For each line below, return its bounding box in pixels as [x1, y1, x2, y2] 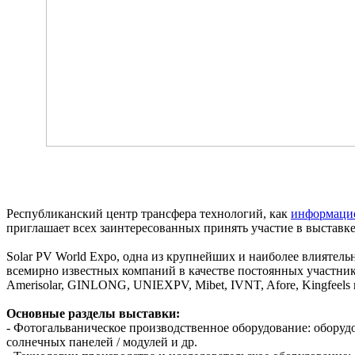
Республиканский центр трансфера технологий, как [6, 207, 291, 221]
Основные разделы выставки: [6, 307, 180, 321]
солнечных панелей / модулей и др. [6, 335, 197, 349]
